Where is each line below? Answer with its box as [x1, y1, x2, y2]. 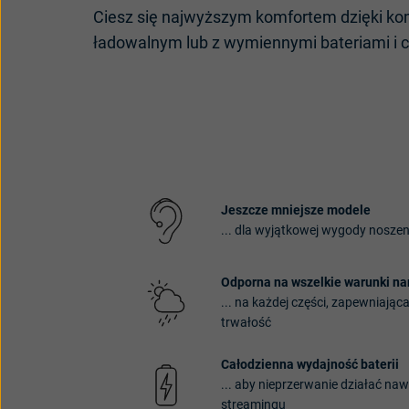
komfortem [256, 7, 337, 26]
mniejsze [271, 203, 324, 218]
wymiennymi [224, 33, 317, 52]
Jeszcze [221, 203, 268, 218]
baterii [361, 357, 399, 372]
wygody [321, 223, 366, 238]
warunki [344, 275, 390, 290]
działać [341, 377, 382, 393]
